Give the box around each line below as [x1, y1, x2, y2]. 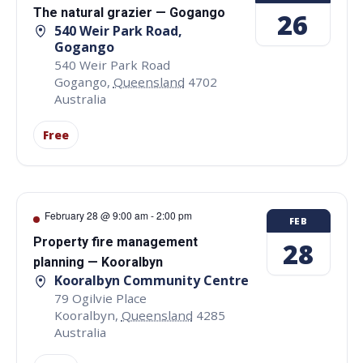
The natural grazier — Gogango [32, 4, 225, 20]
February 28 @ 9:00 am [44, 208, 148, 223]
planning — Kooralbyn [32, 254, 163, 271]
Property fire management [32, 234, 198, 250]
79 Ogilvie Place [53, 290, 147, 307]
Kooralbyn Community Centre [53, 271, 249, 290]
